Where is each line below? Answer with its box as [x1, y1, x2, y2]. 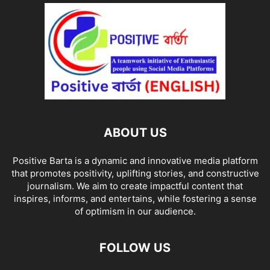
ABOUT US [103, 125, 167, 140]
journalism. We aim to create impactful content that [27, 180, 243, 192]
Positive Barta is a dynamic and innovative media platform [12, 154, 258, 166]
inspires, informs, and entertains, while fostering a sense [13, 192, 257, 204]
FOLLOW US [99, 240, 171, 255]
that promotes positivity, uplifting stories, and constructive [11, 167, 259, 179]
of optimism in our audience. [74, 205, 196, 217]
